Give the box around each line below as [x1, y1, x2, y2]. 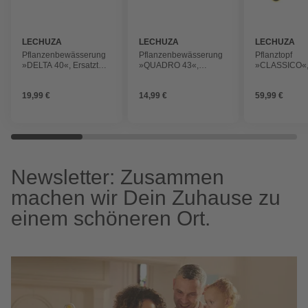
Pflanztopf [255, 49, 293, 60]
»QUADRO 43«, [138, 60, 199, 70]
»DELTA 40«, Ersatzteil [22, 60, 107, 70]
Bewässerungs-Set [22, 70, 93, 80]
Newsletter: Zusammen [11, 165, 224, 188]
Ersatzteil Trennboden [138, 70, 221, 80]
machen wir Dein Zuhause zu [11, 186, 280, 209]
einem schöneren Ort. [11, 206, 210, 230]
